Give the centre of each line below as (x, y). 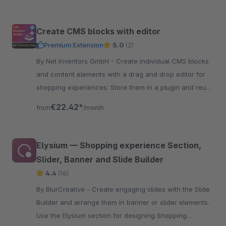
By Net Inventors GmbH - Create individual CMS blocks (76, 61)
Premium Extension (74, 45)
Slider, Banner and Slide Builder (100, 159)
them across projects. (71, 100)
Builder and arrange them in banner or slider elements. (123, 202)
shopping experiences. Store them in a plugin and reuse (125, 87)
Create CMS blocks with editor (98, 31)
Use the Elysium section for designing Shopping (111, 215)
